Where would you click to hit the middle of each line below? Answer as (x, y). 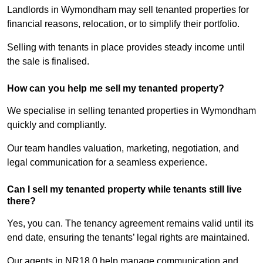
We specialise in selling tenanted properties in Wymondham (131, 111)
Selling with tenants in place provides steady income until (126, 48)
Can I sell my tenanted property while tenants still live (124, 190)
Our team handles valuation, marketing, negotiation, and (123, 149)
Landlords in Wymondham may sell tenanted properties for (128, 10)
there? (21, 201)
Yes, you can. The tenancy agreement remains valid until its (130, 224)
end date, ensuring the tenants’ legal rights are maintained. (128, 238)
